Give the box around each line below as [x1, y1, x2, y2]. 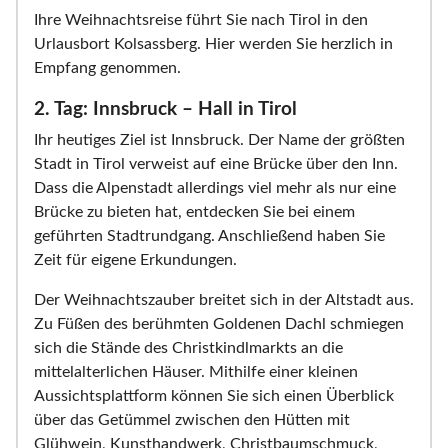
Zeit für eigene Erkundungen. [34, 252, 237, 269]
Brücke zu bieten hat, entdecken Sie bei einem [34, 204, 355, 221]
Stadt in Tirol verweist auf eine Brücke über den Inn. [34, 156, 398, 173]
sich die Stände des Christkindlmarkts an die [34, 340, 343, 357]
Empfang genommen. [34, 60, 181, 77]
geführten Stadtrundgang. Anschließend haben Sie [34, 228, 385, 245]
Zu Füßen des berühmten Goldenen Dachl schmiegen [34, 316, 404, 333]
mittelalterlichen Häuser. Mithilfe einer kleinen [34, 364, 358, 381]
